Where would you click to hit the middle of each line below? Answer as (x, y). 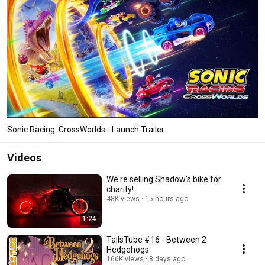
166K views (125, 259)
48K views (123, 198)
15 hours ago (167, 198)
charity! (120, 189)
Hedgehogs (128, 249)
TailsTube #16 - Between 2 (156, 239)
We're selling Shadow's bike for (164, 179)
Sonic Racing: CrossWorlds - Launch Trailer (86, 129)
